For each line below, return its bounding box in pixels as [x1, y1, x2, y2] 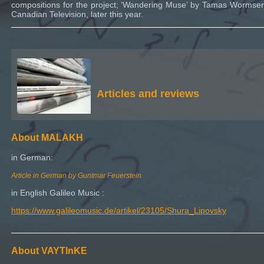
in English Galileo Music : [11, 188, 104, 198]
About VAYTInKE [11, 245, 87, 256]
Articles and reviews [97, 88, 199, 100]
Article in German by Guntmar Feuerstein [11, 171, 141, 180]
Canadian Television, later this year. [11, 9, 143, 19]
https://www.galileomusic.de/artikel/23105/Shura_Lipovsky [11, 206, 226, 216]
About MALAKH [11, 132, 83, 143]
